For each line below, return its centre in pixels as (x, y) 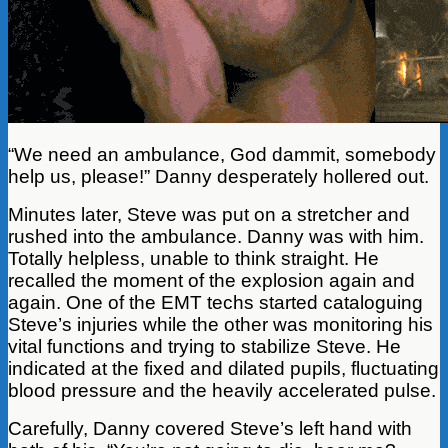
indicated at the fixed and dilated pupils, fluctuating (223, 368)
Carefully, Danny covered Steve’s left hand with (210, 428)
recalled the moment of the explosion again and (211, 280)
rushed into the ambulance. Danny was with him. (216, 236)
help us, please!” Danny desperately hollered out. (218, 176)
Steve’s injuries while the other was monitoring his (220, 324)
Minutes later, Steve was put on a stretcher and (209, 214)
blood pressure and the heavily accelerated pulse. (222, 390)
